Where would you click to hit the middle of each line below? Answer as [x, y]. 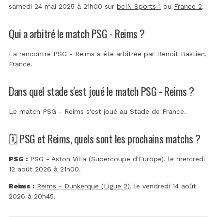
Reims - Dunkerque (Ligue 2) [83, 186]
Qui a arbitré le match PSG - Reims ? [77, 33]
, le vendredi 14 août [163, 186]
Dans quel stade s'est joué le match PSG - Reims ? [102, 91]
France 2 [188, 6]
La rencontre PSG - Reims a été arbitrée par [83, 54]
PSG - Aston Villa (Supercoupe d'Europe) [97, 159]
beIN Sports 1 [139, 6]
